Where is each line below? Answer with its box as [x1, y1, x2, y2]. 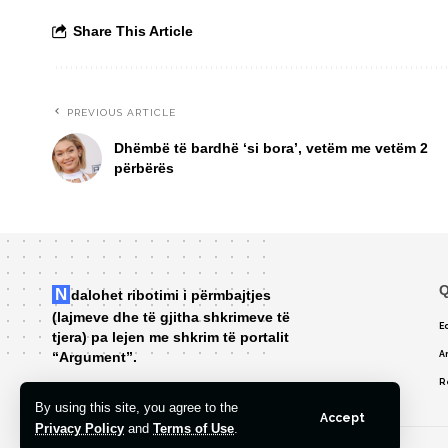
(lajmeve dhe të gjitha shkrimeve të [52, 309, 290, 326]
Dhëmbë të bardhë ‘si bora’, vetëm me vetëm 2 [114, 140, 428, 157]
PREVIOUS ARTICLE [67, 107, 176, 119]
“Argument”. [52, 349, 137, 366]
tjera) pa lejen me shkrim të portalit [52, 329, 289, 346]
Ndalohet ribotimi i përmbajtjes [55, 285, 67, 305]
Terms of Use [153, 421, 234, 436]
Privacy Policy [35, 421, 124, 436]
